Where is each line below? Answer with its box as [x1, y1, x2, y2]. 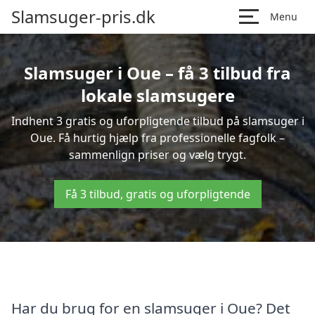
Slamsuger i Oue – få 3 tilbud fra [24, 61, 291, 84]
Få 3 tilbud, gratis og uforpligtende [65, 186, 250, 202]
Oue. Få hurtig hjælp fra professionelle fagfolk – [30, 130, 285, 146]
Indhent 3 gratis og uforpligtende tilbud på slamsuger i [11, 113, 304, 129]
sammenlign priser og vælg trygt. [69, 147, 246, 162]
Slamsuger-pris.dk [11, 5, 155, 28]
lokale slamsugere [80, 84, 235, 107]
